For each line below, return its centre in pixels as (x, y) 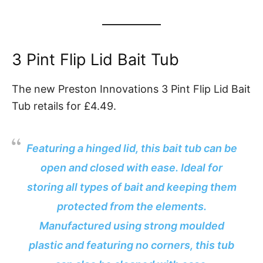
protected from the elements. (131, 207)
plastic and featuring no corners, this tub (131, 245)
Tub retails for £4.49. (64, 106)
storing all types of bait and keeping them (131, 187)
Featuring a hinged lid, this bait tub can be (131, 149)
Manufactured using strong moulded (131, 226)
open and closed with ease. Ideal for (131, 168)
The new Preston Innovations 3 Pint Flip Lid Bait (131, 89)
